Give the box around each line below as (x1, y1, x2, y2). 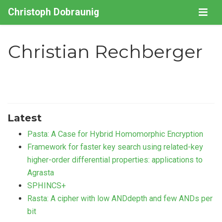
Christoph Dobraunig (8, 6, 100, 18)
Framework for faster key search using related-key (27, 142, 203, 152)
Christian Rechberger (8, 41, 203, 63)
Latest (7, 111, 42, 124)
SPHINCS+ (27, 181, 66, 191)
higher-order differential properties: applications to (27, 155, 203, 165)
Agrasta (27, 168, 54, 178)
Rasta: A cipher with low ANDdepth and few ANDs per (27, 194, 213, 204)
